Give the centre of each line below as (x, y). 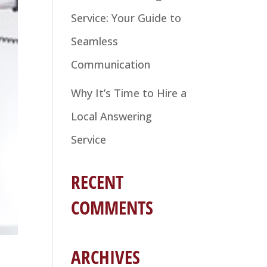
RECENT (97, 181)
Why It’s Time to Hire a (129, 93)
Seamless (95, 41)
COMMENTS (112, 207)
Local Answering (112, 116)
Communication (111, 64)
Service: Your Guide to (126, 18)
